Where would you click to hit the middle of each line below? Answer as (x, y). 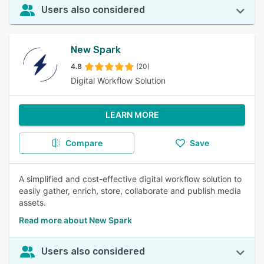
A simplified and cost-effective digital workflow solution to (130, 179)
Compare (84, 143)
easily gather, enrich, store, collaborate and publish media (130, 191)
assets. (32, 202)
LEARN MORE (132, 115)
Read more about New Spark (75, 220)
